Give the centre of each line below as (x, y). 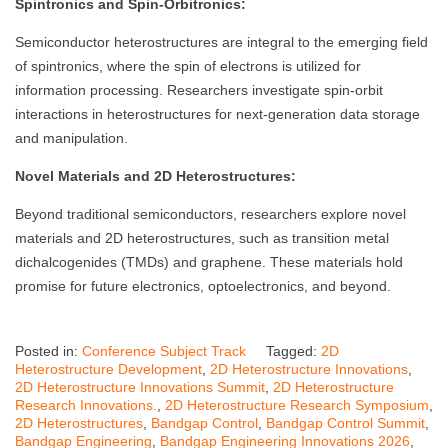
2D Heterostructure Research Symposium (297, 405)
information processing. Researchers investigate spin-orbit (199, 90)
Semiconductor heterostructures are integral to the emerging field (221, 42)
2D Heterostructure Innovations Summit (140, 387)
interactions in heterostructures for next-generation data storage (217, 114)
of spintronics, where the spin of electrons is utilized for (188, 66)
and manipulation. (71, 138)
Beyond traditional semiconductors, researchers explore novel (210, 214)
